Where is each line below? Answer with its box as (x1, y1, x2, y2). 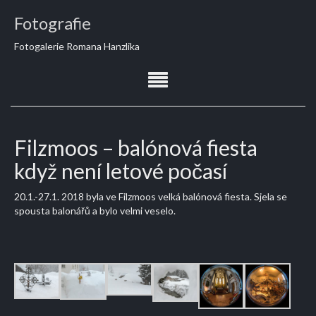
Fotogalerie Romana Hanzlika (14, 40, 140, 52)
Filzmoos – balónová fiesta (14, 135, 257, 160)
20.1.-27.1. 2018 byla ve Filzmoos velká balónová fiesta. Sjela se (14, 190, 287, 202)
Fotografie (14, 13, 91, 33)
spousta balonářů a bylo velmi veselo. (14, 205, 176, 217)
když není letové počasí (14, 158, 227, 183)
